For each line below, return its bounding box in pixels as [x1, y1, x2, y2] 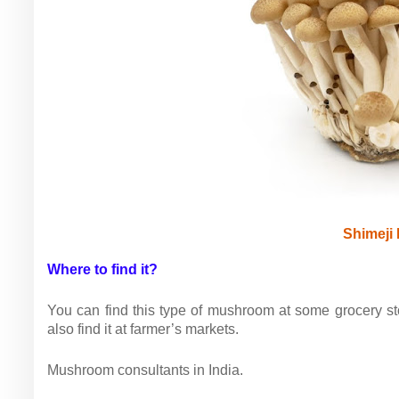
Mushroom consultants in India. [47, 362, 243, 378]
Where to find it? [47, 262, 158, 277]
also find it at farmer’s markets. [47, 322, 239, 337]
